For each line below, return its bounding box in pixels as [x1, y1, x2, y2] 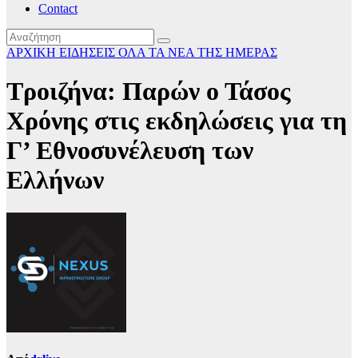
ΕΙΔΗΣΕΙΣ [59, 46, 118, 59]
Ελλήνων [6, 165, 104, 195]
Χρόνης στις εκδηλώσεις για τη [6, 106, 347, 136]
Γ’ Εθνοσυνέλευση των [6, 136, 253, 165]
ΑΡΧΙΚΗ [6, 46, 59, 59]
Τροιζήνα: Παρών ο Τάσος [6, 77, 291, 106]
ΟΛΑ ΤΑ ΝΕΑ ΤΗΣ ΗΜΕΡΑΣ [118, 46, 277, 59]
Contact [38, 2, 78, 15]
